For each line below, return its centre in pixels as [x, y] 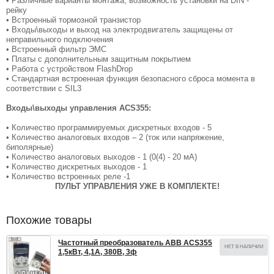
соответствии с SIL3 [44, 88]
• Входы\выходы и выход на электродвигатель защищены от [120, 30]
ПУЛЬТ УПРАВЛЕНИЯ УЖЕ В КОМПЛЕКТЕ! [137, 186]
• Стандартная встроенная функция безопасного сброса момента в [131, 79]
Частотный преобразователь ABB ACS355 [135, 243]
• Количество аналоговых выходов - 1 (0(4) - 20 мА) [102, 157]
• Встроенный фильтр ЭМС [56, 49]
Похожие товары [49, 220]
